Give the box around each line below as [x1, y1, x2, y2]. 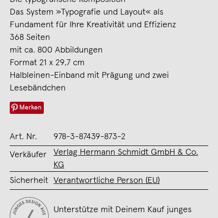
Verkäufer [10, 150, 47, 159]
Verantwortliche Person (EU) [54, 176, 160, 185]
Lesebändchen [10, 83, 66, 92]
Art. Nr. [10, 132, 37, 141]
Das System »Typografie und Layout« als [10, 7, 163, 17]
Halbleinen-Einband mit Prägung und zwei [10, 71, 169, 80]
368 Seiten [10, 33, 50, 42]
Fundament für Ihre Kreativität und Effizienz [10, 20, 176, 29]
